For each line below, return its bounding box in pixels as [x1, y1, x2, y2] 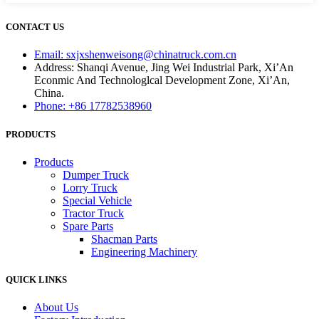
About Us [34, 301, 78, 314]
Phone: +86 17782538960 [34, 100, 152, 113]
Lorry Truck [63, 181, 117, 194]
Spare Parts [63, 219, 113, 232]
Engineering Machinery [91, 245, 197, 258]
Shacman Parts [91, 232, 157, 245]
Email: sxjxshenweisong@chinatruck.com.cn [34, 48, 236, 61]
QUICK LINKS [6, 273, 67, 285]
